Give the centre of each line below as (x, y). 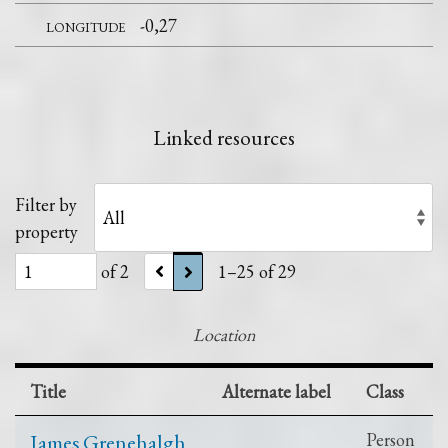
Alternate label (276, 391)
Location (224, 334)
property (46, 231)
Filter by (46, 204)
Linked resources (224, 137)
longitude (86, 25)
